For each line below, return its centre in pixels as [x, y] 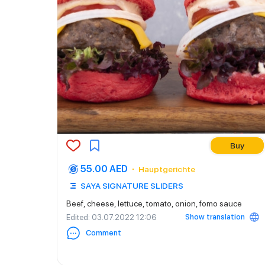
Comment [104, 233]
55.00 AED [104, 169]
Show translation [215, 217]
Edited [77, 217]
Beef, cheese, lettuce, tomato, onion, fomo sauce [154, 203]
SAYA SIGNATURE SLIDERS [132, 186]
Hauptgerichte [167, 169]
